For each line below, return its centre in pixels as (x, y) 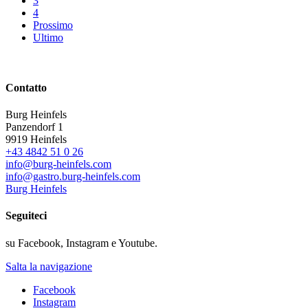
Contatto (26, 87)
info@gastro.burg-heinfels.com (73, 177)
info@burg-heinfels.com (58, 164)
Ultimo (48, 37)
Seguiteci (26, 216)
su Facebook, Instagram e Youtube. (81, 243)
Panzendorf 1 (34, 127)
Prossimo (53, 25)
